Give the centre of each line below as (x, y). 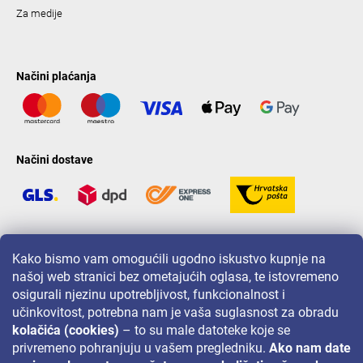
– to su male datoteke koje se (205, 330)
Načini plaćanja (56, 76)
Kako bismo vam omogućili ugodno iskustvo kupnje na (169, 259)
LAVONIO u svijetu (63, 250)
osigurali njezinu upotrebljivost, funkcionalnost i (149, 295)
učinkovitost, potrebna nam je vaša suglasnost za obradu (175, 312)
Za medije (39, 13)
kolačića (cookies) (66, 330)
